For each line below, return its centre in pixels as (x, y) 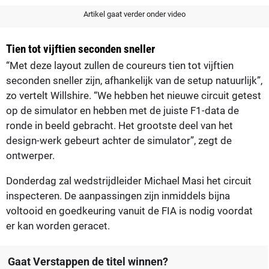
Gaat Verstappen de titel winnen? (88, 261)
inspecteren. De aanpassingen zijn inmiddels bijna (118, 195)
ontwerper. (30, 155)
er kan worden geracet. (58, 225)
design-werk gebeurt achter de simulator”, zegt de (119, 140)
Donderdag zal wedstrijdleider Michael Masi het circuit (129, 180)
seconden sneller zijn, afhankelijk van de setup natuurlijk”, (134, 80)
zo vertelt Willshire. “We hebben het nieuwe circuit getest (134, 95)
